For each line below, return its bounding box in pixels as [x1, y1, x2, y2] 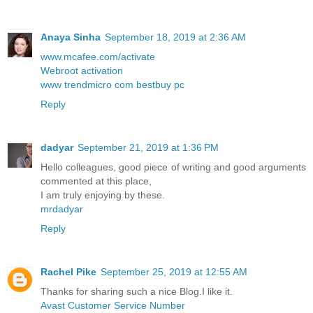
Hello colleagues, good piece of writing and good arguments [41, 161, 306, 173]
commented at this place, [41, 175, 152, 187]
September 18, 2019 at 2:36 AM [105, 31, 246, 43]
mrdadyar [41, 203, 83, 214]
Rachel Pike [41, 265, 96, 277]
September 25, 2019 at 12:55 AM [101, 265, 247, 277]
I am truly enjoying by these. [41, 189, 165, 201]
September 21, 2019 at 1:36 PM [78, 141, 219, 153]
